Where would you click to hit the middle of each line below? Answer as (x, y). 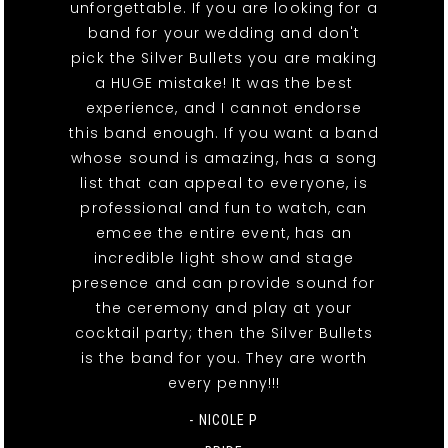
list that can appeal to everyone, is (224, 183)
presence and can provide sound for (224, 283)
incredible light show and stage (224, 258)
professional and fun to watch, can (224, 208)
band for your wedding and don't (224, 33)
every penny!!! (224, 383)
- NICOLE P (224, 420)
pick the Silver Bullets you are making (224, 58)
